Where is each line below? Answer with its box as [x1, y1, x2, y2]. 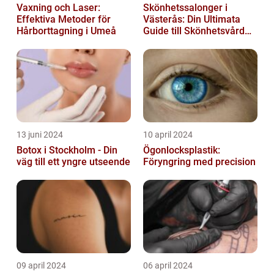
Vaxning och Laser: [17, 1, 100, 13]
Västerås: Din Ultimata [143, 13, 240, 25]
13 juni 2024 [17, 129, 63, 139]
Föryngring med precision [143, 155, 256, 168]
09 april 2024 [17, 260, 66, 270]
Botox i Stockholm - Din [17, 144, 117, 156]
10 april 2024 [143, 129, 193, 139]
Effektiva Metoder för [17, 13, 111, 25]
